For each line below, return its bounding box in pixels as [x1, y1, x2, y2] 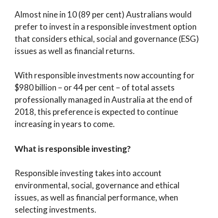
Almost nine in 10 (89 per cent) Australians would [15, 9, 192, 19]
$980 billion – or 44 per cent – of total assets [15, 82, 175, 92]
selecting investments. [15, 204, 96, 215]
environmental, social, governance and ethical [15, 180, 180, 190]
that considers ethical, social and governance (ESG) [15, 33, 199, 44]
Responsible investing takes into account [15, 168, 162, 178]
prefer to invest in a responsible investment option [15, 21, 197, 32]
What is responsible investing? [15, 143, 131, 154]
